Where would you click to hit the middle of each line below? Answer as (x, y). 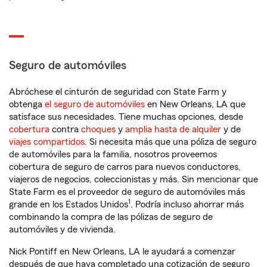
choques (98, 130)
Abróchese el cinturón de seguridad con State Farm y (118, 92)
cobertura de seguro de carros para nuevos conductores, (125, 167)
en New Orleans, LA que (195, 105)
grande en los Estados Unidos (69, 205)
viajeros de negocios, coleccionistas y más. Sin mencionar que (133, 180)
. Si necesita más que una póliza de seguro (170, 142)
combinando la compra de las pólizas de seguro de (111, 217)
